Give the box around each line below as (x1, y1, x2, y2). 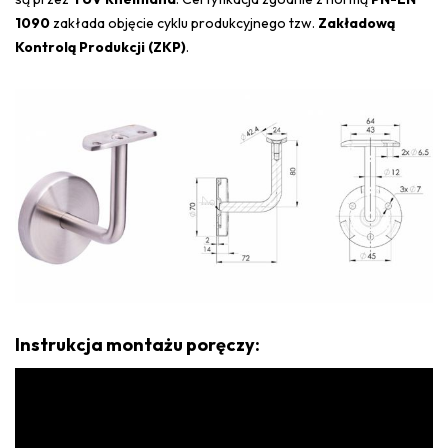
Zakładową (318, 14, 395, 33)
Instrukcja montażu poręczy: (15, 333, 260, 357)
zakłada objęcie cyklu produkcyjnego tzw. (50, 14, 318, 33)
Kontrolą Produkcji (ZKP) (15, 38, 186, 57)
